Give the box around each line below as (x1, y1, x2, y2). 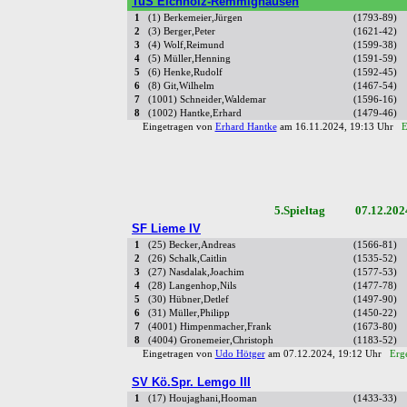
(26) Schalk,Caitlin (148, 253, 227, 264)
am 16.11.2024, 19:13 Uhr (276, 122, 402, 133)
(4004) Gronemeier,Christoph (148, 335, 273, 346)
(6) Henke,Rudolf (148, 67, 223, 78)
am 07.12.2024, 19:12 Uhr (264, 349, 390, 360)
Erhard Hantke (214, 122, 277, 133)
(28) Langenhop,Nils (148, 281, 236, 292)
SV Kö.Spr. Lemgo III (132, 375, 251, 390)
